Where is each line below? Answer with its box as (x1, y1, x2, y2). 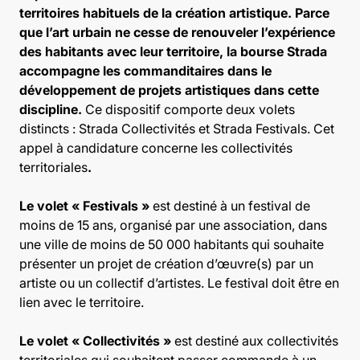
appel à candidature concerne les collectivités (19, 140, 292, 156)
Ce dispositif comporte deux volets (85, 101, 295, 117)
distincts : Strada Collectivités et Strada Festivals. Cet (19, 121, 334, 137)
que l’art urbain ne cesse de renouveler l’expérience (19, 24, 335, 40)
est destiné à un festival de (149, 198, 310, 214)
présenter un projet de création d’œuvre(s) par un (19, 256, 313, 272)
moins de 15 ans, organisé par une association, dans (19, 217, 327, 233)
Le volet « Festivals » (19, 198, 149, 214)
